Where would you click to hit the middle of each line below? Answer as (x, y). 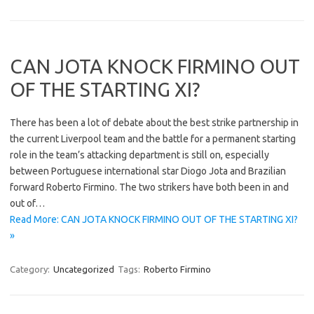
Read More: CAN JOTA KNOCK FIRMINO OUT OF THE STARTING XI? (154, 219)
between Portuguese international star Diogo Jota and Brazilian (148, 171)
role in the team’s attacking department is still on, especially (139, 155)
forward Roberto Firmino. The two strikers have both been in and (149, 187)
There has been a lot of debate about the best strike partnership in (154, 122)
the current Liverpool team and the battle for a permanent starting (153, 138)
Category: (31, 269)
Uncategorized (84, 269)
